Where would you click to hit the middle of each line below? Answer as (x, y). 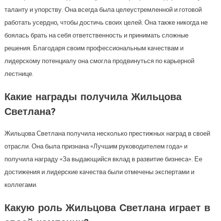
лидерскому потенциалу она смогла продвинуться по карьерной (99, 61)
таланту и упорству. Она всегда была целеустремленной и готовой (103, 10)
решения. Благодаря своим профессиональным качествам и (94, 48)
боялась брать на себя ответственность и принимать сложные (96, 36)
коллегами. (21, 185)
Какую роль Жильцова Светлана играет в (107, 209)
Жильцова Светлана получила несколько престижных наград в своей (107, 134)
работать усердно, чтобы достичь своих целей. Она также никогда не (106, 23)
